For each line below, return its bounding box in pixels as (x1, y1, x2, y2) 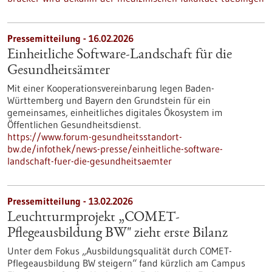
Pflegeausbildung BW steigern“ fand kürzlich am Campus (7, 257, 245, 269)
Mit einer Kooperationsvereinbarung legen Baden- (7, 82, 214, 94)
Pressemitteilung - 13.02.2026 (7, 195, 133, 207)
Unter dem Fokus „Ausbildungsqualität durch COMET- (7, 245, 232, 257)
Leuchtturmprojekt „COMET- (7, 211, 180, 225)
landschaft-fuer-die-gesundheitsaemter (7, 155, 172, 167)
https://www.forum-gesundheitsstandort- (7, 131, 182, 143)
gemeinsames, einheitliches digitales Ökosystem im (7, 106, 223, 118)
